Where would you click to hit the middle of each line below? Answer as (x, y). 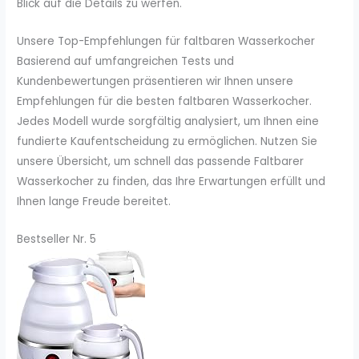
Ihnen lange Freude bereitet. (94, 202)
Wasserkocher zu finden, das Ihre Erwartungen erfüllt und (171, 182)
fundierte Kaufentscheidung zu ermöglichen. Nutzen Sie (167, 142)
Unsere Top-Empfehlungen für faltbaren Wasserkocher (166, 42)
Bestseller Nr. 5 (57, 239)
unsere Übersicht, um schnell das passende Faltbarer (161, 162)
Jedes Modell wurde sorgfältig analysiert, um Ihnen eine (168, 122)
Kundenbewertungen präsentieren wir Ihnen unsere (155, 82)
